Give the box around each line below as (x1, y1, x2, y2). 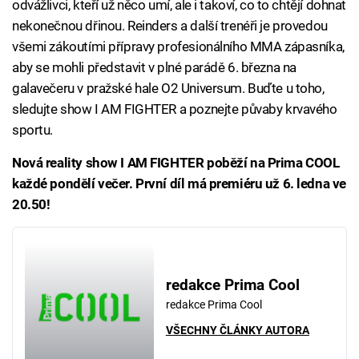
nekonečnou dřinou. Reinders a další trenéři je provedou (12, 18, 328, 34)
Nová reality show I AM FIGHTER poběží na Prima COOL (12, 155, 340, 171)
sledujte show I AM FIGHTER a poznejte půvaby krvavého (12, 101, 337, 117)
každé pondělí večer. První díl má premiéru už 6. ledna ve (12, 175, 346, 192)
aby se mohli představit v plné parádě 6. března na (12, 59, 296, 75)
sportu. (12, 122, 54, 138)
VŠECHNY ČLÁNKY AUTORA (165, 324, 309, 337)
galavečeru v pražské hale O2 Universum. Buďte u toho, (12, 80, 325, 96)
